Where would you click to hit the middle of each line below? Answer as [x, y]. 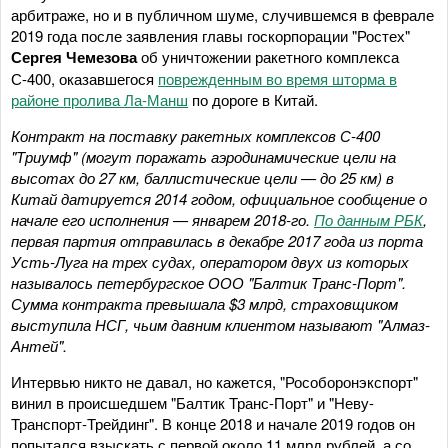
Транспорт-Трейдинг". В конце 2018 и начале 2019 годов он [213, 423]
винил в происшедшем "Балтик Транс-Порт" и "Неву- [192, 402]
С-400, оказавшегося [84, 78]
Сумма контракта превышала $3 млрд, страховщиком [204, 303]
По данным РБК [368, 219]
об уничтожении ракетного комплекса [268, 56]
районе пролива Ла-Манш [99, 99]
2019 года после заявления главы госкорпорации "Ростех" [210, 35]
